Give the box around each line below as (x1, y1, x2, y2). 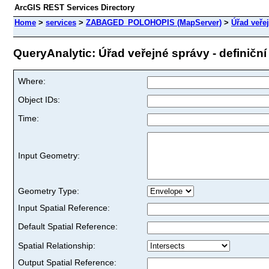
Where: (18, 76, 46, 86)
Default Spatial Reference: (18, 221, 118, 231)
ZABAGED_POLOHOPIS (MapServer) (86, 18, 222, 27)
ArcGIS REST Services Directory (14, 3, 134, 12)
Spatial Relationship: (18, 240, 95, 250)
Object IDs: (18, 94, 60, 104)
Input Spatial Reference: (18, 202, 110, 213)
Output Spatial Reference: (18, 257, 116, 267)
